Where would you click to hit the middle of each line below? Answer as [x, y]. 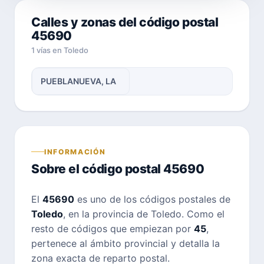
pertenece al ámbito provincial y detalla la [126, 243]
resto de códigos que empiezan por [113, 228]
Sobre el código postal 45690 [118, 169]
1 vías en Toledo [60, 50]
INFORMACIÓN [75, 151]
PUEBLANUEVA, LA [78, 81]
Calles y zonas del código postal [125, 22]
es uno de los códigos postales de [152, 199]
